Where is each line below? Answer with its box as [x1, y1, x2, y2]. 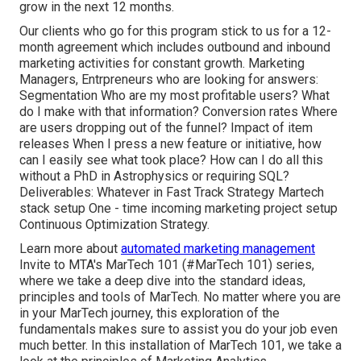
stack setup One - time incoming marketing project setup [19, 201, 338, 217]
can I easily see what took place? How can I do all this [19, 152, 323, 168]
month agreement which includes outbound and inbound [19, 39, 330, 56]
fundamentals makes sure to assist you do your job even [19, 322, 338, 338]
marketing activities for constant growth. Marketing [19, 56, 305, 72]
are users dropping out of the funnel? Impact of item [19, 120, 313, 136]
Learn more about [19, 241, 121, 257]
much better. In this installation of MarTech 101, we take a [19, 338, 342, 354]
